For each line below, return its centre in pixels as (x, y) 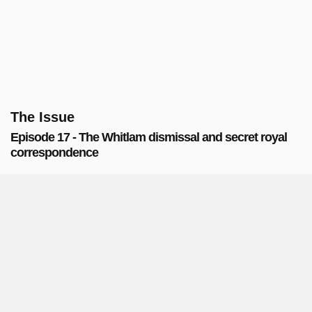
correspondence (54, 153)
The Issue (42, 117)
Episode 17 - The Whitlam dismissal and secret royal (149, 137)
